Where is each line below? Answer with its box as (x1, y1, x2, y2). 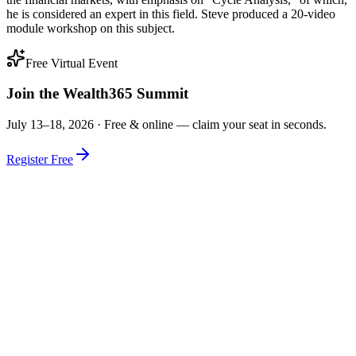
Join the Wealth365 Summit (6, 85, 188, 103)
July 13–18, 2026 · (6, 118, 104, 132)
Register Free (6, 153, 73, 167)
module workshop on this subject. (6, 21, 175, 35)
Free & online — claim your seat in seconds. (104, 118, 327, 132)
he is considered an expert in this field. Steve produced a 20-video (6, 6, 335, 21)
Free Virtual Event (25, 56, 118, 70)
